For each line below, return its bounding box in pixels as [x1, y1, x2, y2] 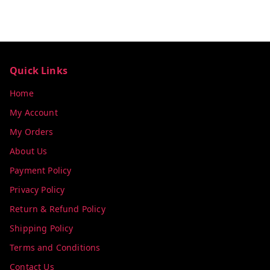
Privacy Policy [10, 184, 65, 196]
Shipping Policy [10, 222, 74, 234]
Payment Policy [10, 165, 72, 177]
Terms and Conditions [10, 242, 101, 254]
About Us [10, 145, 48, 157]
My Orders [10, 126, 54, 138]
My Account [10, 107, 58, 119]
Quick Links [10, 64, 67, 78]
